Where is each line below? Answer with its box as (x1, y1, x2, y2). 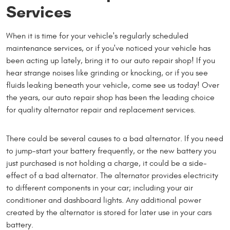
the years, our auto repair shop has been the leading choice (6, 93, 215, 103)
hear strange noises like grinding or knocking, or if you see (6, 68, 208, 78)
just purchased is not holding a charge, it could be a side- (6, 159, 207, 168)
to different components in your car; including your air (6, 183, 193, 193)
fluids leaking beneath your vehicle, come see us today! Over (6, 81, 219, 90)
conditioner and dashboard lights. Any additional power (6, 196, 201, 205)
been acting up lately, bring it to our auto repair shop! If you (6, 56, 215, 66)
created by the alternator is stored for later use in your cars (6, 208, 212, 218)
